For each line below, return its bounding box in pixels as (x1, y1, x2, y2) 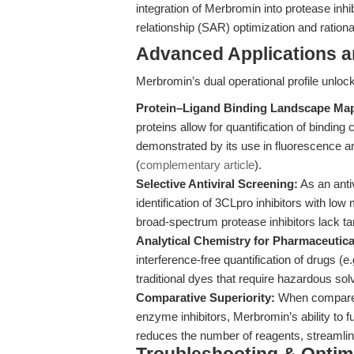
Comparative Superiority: (136, 291, 275, 304)
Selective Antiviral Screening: (136, 177, 298, 190)
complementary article (140, 158, 254, 171)
